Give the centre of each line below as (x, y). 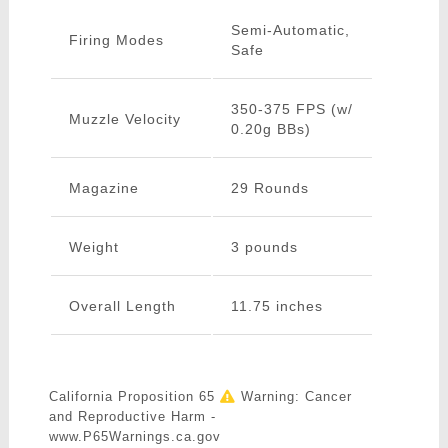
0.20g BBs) (270, 129)
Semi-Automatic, (290, 30)
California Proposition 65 (134, 397)
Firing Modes (116, 40)
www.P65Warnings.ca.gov (134, 437)
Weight (93, 247)
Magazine (103, 188)
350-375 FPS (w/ (291, 109)
